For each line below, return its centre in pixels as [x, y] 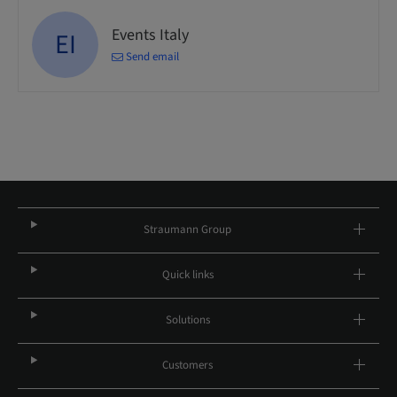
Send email [152, 56]
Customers [188, 365]
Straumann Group [188, 230]
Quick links [187, 275]
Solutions [187, 320]
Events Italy [150, 35]
